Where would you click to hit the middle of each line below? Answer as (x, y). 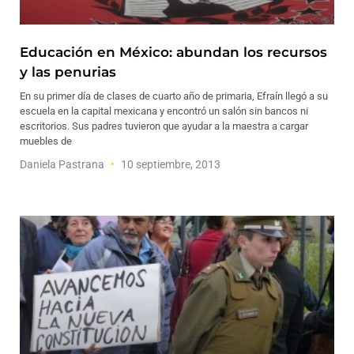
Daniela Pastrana (63, 164)
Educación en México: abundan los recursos (173, 52)
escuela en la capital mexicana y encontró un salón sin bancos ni (164, 111)
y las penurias (68, 72)
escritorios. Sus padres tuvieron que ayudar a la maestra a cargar (164, 126)
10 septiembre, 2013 (169, 164)
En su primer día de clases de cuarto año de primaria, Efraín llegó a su (174, 96)
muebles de (46, 141)
